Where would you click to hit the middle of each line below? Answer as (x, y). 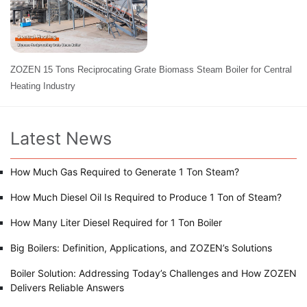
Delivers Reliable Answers (67, 287)
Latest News (61, 138)
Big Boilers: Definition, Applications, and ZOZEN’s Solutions (141, 247)
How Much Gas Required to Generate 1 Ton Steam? (125, 171)
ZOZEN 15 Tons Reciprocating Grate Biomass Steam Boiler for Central (151, 69)
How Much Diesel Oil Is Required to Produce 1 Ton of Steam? (146, 197)
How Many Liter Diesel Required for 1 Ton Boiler (116, 222)
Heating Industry (43, 86)
